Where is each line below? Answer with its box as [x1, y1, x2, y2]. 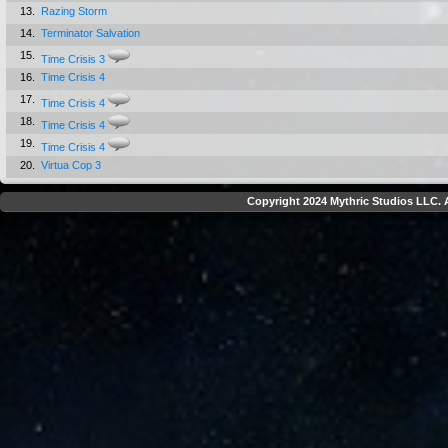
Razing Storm [41, 5, 107, 17]
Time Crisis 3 [41, 53, 105, 65]
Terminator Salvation [41, 27, 140, 39]
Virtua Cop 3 [41, 159, 101, 171]
